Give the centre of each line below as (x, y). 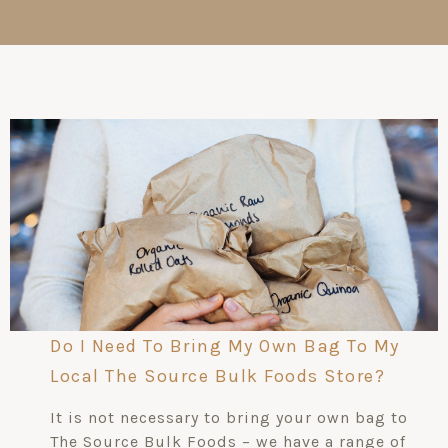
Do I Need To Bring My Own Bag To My (225, 345)
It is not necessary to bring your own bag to (229, 417)
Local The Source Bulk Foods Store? (217, 375)
